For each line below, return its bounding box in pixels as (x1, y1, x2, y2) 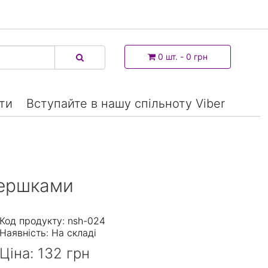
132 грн (38, 244, 90, 262)
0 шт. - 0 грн (157, 51, 208, 62)
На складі (51, 226, 97, 239)
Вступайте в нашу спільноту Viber (26, 96, 225, 111)
